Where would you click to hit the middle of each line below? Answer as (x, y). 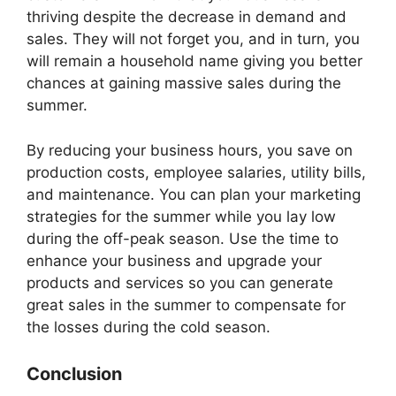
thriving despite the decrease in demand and (187, 17)
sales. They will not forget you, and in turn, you (193, 39)
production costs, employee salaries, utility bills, (196, 172)
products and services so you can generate (180, 282)
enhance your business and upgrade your (174, 260)
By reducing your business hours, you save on (190, 150)
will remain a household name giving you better (194, 61)
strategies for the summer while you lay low (181, 216)
